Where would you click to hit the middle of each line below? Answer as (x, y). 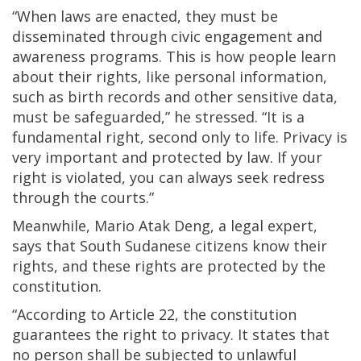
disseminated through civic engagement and (167, 36)
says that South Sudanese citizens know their (170, 245)
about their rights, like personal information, (170, 76)
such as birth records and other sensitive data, (175, 96)
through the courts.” (83, 197)
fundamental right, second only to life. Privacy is (180, 137)
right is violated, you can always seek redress (168, 177)
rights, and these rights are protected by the (169, 266)
